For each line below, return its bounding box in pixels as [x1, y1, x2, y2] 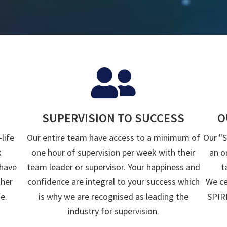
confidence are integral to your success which [27, 176, 200, 188]
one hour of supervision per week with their [31, 146, 196, 159]
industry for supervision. [67, 205, 159, 217]
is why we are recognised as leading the [38, 191, 188, 203]
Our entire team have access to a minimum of [26, 132, 200, 144]
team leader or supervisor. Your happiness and [26, 161, 200, 173]
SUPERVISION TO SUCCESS [42, 110, 185, 126]
